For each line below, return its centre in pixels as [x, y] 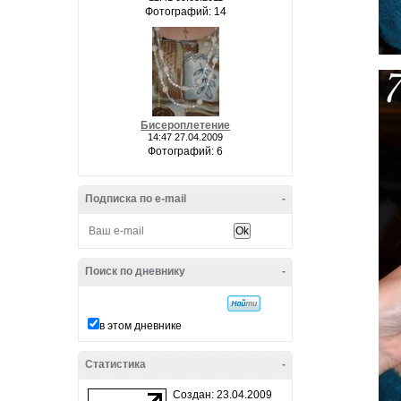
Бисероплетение [185, 125]
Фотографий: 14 [185, 12]
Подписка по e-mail [136, 199]
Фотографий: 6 [185, 151]
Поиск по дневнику [135, 271]
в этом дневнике [141, 326]
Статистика [115, 364]
